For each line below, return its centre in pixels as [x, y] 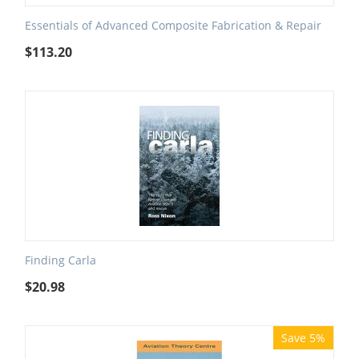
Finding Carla [61, 260]
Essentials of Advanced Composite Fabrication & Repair [173, 26]
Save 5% [303, 338]
